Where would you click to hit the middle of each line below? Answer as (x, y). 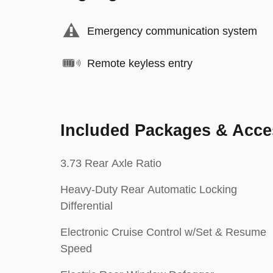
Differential (87, 206)
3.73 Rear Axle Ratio (111, 163)
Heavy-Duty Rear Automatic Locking (149, 190)
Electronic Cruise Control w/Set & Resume (163, 232)
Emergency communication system (172, 31)
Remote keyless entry (140, 63)
